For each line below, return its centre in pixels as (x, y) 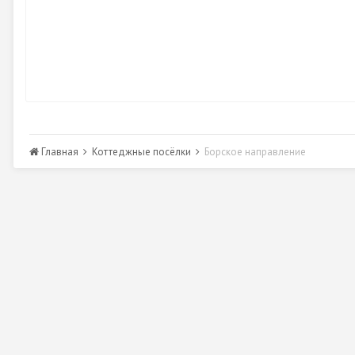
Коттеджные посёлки (143, 152)
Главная (60, 152)
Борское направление (255, 152)
